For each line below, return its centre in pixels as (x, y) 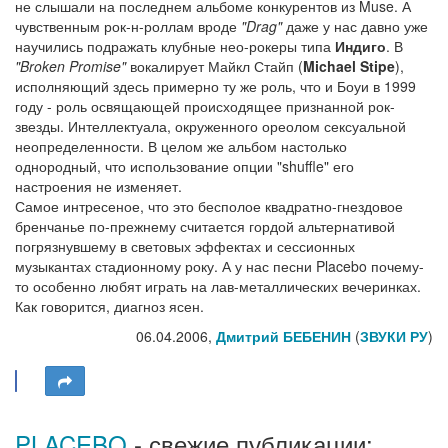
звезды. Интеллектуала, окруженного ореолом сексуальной (210, 126)
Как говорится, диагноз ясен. (109, 306)
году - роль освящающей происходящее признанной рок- (205, 106)
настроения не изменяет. (98, 186)
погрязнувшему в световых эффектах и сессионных (185, 246)
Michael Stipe (349, 66)
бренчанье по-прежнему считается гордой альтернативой (205, 226)
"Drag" (261, 26)
